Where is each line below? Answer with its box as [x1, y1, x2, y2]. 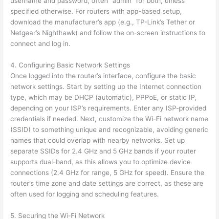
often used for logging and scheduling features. [10, 190, 159, 198]
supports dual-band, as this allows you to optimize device [10, 157, 191, 166]
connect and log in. [10, 40, 71, 48]
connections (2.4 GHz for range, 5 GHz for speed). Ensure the [10, 168, 205, 176]
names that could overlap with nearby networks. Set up [10, 136, 185, 144]
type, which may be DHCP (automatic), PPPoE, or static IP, [10, 93, 197, 101]
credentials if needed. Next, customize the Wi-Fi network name [10, 114, 209, 123]
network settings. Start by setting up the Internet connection [10, 82, 202, 90]
